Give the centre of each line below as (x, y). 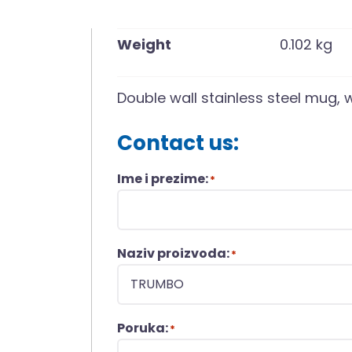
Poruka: (143, 328)
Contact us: (178, 143)
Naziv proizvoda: (174, 253)
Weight (145, 44)
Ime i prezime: (163, 178)
